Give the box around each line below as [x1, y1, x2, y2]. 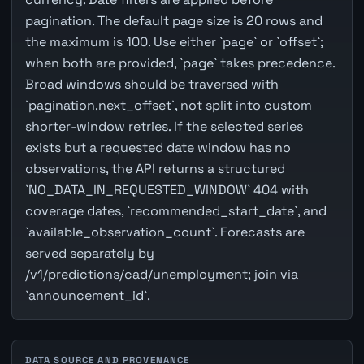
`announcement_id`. [24, 287, 150, 305]
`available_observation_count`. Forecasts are [24, 223, 305, 241]
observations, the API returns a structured [24, 160, 285, 178]
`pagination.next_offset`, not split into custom [24, 97, 312, 115]
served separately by [24, 245, 154, 262]
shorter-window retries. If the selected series [24, 118, 303, 136]
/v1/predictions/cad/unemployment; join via [24, 266, 298, 284]
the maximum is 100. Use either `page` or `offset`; [24, 33, 323, 51]
